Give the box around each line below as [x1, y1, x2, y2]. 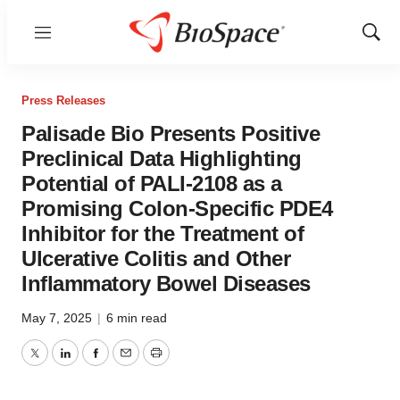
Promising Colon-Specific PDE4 [21, 196, 333, 221]
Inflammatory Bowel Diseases [21, 271, 311, 296]
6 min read [106, 311, 167, 325]
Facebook [94, 355, 158, 371]
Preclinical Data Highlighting [21, 146, 302, 171]
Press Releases [21, 94, 105, 107]
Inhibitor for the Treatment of [21, 221, 304, 246]
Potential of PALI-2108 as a [21, 171, 282, 196]
